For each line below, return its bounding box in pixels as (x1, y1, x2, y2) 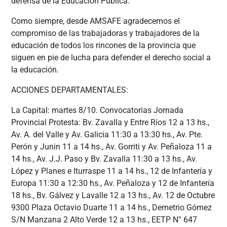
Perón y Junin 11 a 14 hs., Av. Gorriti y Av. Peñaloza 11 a (11, 141, 212, 152)
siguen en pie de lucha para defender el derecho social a (11, 52, 211, 62)
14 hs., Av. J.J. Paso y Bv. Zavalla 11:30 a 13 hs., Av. (11, 154, 198, 164)
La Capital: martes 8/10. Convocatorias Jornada (11, 105, 184, 115)
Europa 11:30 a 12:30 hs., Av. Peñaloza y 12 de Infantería (11, 178, 215, 188)
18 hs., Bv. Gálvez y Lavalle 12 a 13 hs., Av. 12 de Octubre (11, 190, 215, 200)
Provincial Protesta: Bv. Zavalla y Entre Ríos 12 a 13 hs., (11, 117, 210, 127)
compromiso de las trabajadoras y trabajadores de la (11, 28, 200, 38)
